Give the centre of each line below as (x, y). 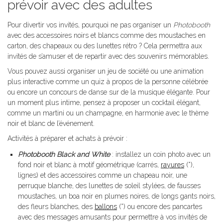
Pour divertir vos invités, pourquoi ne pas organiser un (90, 25)
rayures (172, 165)
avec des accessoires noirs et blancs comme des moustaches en (107, 36)
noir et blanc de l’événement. (51, 124)
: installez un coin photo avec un (160, 155)
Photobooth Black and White (64, 155)
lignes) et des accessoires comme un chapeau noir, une (103, 175)
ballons (106, 207)
